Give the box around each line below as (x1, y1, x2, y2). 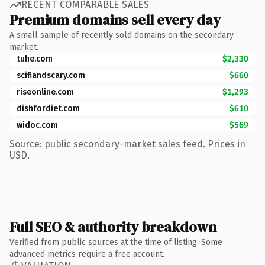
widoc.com (17, 119, 58, 130)
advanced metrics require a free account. (9, 248, 164, 259)
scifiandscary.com (17, 70, 85, 80)
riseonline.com (17, 86, 74, 97)
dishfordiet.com (17, 103, 80, 114)
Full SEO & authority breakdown (9, 216, 216, 237)
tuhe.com (17, 53, 53, 64)
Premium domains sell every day (9, 9, 221, 30)
